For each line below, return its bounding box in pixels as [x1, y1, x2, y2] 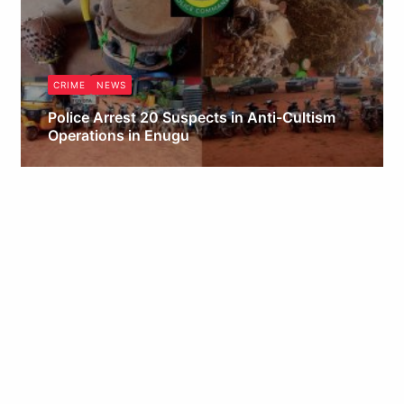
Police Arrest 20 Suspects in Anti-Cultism [47, 108, 335, 127]
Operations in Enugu [47, 126, 189, 145]
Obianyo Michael [64, 153, 151, 168]
